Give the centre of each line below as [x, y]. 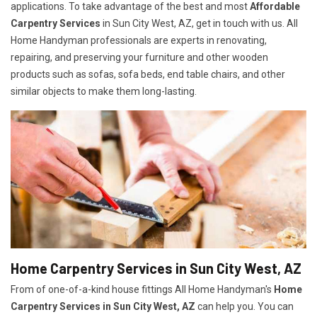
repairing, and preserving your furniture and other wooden [139, 58]
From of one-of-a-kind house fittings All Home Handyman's [142, 290]
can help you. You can [244, 307]
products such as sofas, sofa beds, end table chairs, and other [148, 75]
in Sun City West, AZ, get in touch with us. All [199, 24]
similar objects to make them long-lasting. [104, 92]
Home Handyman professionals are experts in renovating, [139, 41]
